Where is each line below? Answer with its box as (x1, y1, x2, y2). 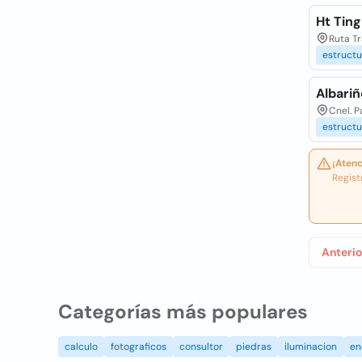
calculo (65, 340, 98, 353)
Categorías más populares (58, 299, 308, 324)
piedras (236, 340, 271, 353)
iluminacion (284, 340, 337, 353)
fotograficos (111, 340, 166, 353)
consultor (179, 340, 223, 353)
